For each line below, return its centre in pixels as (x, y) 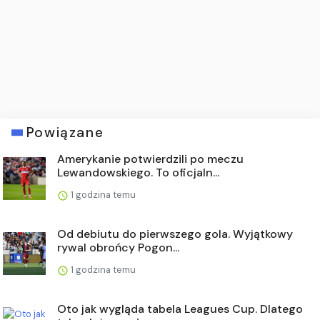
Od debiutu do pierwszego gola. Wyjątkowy (175, 234)
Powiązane (65, 133)
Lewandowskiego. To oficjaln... (138, 173)
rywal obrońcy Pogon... (118, 248)
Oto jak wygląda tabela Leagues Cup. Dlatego (180, 309)
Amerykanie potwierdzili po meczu (150, 159)
